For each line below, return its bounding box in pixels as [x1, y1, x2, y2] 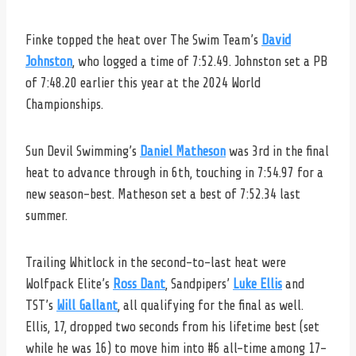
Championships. [25, 96, 103, 112]
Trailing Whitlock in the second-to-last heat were [25, 254, 286, 270]
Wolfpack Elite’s [25, 276, 113, 292]
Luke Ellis [233, 276, 282, 292]
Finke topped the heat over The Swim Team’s [25, 32, 261, 48]
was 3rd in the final [226, 143, 329, 159]
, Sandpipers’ [165, 276, 233, 292]
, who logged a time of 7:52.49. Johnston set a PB [72, 53, 328, 69]
